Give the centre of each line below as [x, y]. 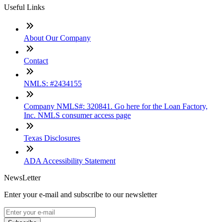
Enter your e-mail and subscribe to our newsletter [81, 195]
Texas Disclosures [52, 138]
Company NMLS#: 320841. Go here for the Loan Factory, [116, 107]
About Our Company [57, 38]
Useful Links [24, 7]
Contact [36, 61]
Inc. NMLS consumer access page [77, 115]
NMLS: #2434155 [53, 84]
